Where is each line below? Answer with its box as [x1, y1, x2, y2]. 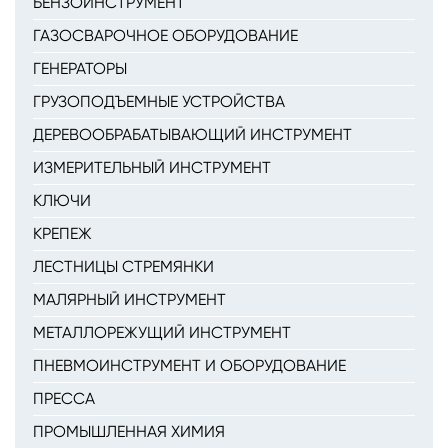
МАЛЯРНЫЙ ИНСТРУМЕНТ [33, 290, 226, 309]
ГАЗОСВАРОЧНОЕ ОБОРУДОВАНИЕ [33, 26, 298, 45]
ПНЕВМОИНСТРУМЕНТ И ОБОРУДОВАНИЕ [33, 356, 346, 375]
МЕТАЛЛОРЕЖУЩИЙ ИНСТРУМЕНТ [33, 323, 291, 342]
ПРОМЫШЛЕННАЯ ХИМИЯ [33, 422, 225, 441]
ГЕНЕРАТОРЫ [33, 59, 127, 78]
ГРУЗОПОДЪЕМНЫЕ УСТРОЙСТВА [33, 92, 285, 111]
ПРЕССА [33, 389, 95, 408]
